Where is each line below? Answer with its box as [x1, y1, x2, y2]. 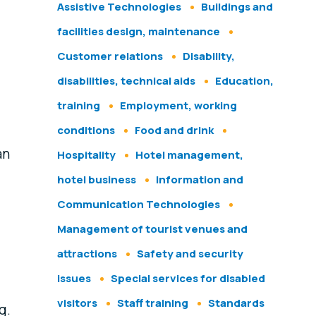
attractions [56, 246, 117, 262]
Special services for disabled [110, 271, 265, 286]
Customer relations [56, 49, 163, 64]
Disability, [182, 49, 235, 64]
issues [56, 271, 91, 286]
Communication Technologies [56, 197, 220, 212]
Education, [214, 73, 274, 89]
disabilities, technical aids [56, 73, 195, 89]
